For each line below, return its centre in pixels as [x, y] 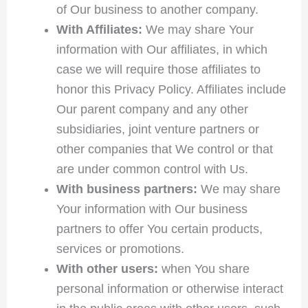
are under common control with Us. [152, 169]
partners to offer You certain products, [159, 229]
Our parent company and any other [152, 109]
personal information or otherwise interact [169, 288]
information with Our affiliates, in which [162, 49]
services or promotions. [120, 249]
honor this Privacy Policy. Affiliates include [171, 89]
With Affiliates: [99, 29]
